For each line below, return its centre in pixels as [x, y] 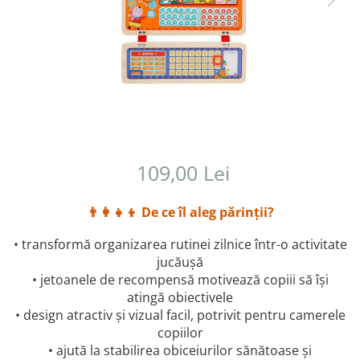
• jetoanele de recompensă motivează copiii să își [180, 280]
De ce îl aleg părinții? [207, 213]
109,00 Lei [183, 173]
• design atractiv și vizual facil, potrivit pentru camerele [180, 315]
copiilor [180, 333]
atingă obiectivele [180, 298]
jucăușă [180, 262]
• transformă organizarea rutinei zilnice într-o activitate [180, 245]
